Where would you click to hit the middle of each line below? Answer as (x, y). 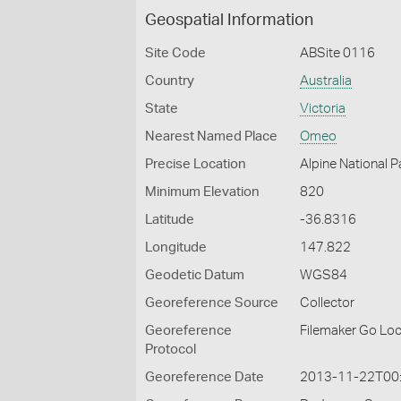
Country (170, 81)
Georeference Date (205, 377)
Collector (328, 303)
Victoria (323, 109)
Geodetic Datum (195, 275)
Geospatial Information (229, 21)
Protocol (171, 350)
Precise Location (196, 164)
